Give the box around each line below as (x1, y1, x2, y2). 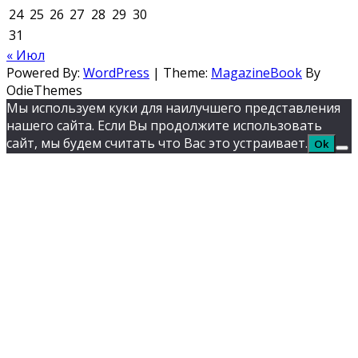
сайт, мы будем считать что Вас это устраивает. (6, 134, 308, 153)
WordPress (83, 64, 149, 82)
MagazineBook (211, 64, 302, 82)
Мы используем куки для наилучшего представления (6, 99, 340, 117)
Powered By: (6, 64, 83, 82)
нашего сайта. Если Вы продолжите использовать (6, 117, 322, 135)
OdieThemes (6, 82, 82, 100)
